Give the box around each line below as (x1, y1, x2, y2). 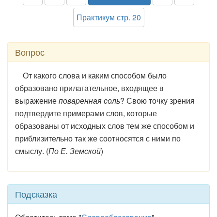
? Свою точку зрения (120, 95, 195, 106)
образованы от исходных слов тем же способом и (15, 120, 194, 131)
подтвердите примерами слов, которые (15, 108, 157, 119)
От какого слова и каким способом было (15, 70, 167, 81)
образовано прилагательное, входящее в (15, 82, 164, 93)
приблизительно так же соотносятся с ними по (15, 133, 181, 144)
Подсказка (15, 187, 57, 200)
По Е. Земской (48, 145, 101, 156)
